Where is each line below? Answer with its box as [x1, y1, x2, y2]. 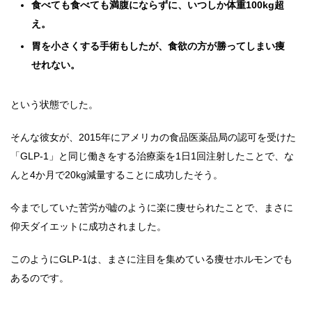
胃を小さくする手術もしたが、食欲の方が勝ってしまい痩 [31, 40, 285, 52]
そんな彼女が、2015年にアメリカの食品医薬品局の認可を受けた [10, 132, 296, 143]
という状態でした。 [10, 99, 98, 111]
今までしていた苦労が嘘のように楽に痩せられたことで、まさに [10, 202, 293, 214]
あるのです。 [10, 272, 69, 284]
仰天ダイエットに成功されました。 [10, 221, 166, 233]
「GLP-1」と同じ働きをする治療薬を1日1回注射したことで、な [10, 150, 294, 162]
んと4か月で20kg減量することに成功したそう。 [10, 169, 223, 181]
